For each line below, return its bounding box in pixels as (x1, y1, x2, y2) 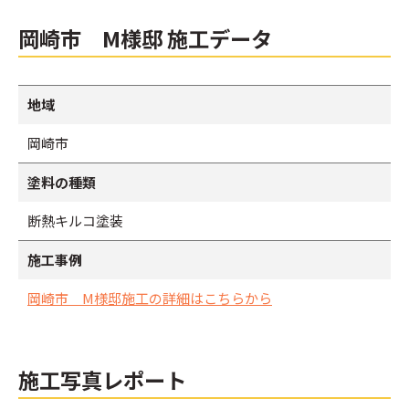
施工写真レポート (18, 363, 186, 395)
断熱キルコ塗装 (27, 210, 123, 230)
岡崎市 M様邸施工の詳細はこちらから (27, 288, 272, 308)
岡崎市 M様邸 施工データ (18, 22, 272, 54)
